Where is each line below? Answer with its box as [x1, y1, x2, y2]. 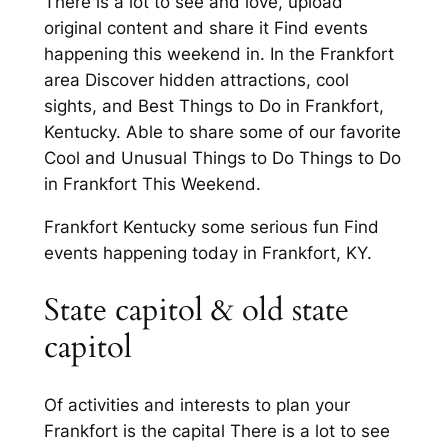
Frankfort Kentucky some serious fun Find [43, 217, 379, 238]
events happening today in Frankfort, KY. [43, 243, 372, 264]
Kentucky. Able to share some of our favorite [43, 122, 401, 143]
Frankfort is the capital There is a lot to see [43, 420, 390, 441]
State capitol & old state [43, 288, 349, 331]
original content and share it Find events [43, 18, 368, 39]
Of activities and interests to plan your [43, 394, 350, 415]
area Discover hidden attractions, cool [43, 70, 349, 91]
